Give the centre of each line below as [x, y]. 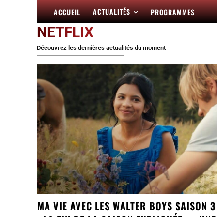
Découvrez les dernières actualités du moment [101, 48]
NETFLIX [65, 32]
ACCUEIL [67, 12]
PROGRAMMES [173, 12]
